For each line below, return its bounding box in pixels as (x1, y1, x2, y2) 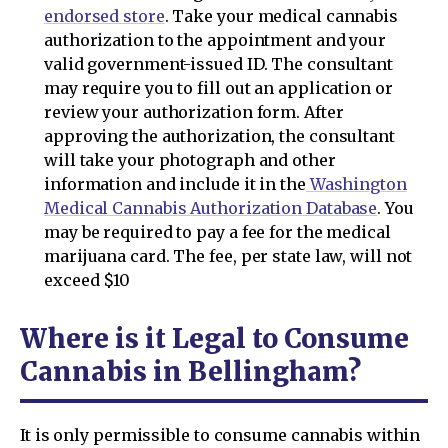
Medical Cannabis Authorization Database (44, 197, 378, 218)
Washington (305, 173, 407, 194)
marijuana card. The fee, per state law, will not (44, 245, 413, 266)
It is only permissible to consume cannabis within (20, 424, 421, 445)
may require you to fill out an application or (44, 77, 393, 98)
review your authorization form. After (44, 101, 344, 122)
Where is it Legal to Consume (20, 321, 409, 355)
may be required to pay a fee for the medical (44, 221, 391, 242)
